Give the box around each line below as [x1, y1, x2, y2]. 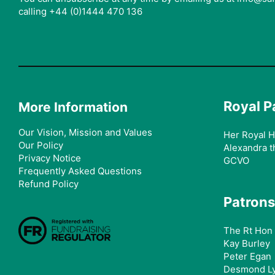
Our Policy [18, 139, 63, 151]
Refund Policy [18, 177, 79, 190]
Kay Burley [223, 237, 270, 249]
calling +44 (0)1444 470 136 [18, 6, 142, 18]
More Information [18, 99, 128, 115]
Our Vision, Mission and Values [18, 126, 152, 138]
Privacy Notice [18, 152, 81, 164]
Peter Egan [223, 250, 271, 262]
